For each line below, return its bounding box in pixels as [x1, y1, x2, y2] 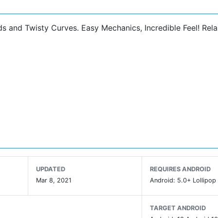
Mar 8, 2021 [36, 176, 72, 184]
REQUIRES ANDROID [150, 165, 211, 173]
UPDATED [36, 165, 65, 173]
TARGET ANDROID [150, 204, 206, 212]
